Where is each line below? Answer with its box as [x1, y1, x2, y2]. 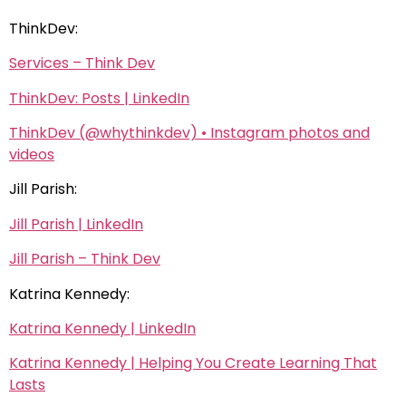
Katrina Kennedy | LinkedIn [9, 318, 196, 340]
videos [9, 144, 54, 166]
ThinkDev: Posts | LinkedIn [9, 87, 189, 109]
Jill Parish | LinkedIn [9, 213, 143, 235]
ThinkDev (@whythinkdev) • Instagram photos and [9, 122, 370, 144]
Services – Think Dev [9, 53, 155, 74]
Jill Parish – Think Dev [9, 248, 160, 270]
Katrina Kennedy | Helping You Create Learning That [9, 353, 377, 374]
